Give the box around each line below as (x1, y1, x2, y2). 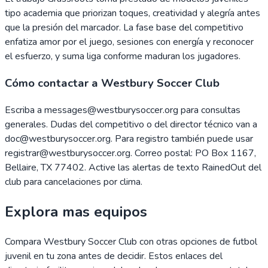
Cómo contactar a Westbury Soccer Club (5, 75, 220, 92)
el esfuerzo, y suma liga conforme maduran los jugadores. (5, 50, 240, 63)
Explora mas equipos (5, 202, 147, 221)
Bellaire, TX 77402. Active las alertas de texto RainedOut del (5, 160, 261, 174)
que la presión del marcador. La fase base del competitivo (5, 21, 243, 35)
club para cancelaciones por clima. (5, 175, 142, 188)
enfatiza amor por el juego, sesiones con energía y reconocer (5, 35, 254, 49)
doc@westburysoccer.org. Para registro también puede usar (5, 132, 253, 145)
